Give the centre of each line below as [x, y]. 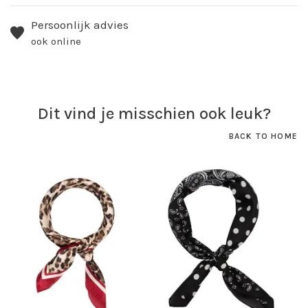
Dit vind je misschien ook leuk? [154, 114]
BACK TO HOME [263, 136]
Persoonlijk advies [80, 25]
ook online [56, 42]
